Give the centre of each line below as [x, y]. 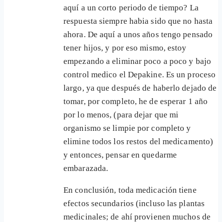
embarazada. [86, 168]
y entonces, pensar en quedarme [120, 155]
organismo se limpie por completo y [127, 128]
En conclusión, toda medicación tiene [130, 190]
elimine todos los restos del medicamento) [139, 142]
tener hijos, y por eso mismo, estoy [125, 48]
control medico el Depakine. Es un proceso [140, 75]
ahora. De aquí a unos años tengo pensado [138, 35]
